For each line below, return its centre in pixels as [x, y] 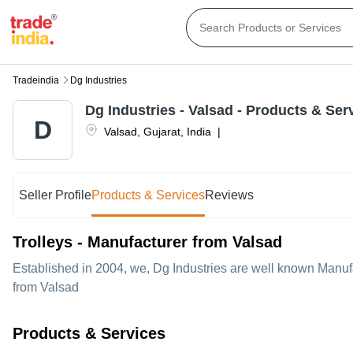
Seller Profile [56, 195]
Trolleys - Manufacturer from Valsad [147, 242]
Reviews [230, 195]
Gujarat [162, 132]
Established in [54, 269]
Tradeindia [36, 81]
